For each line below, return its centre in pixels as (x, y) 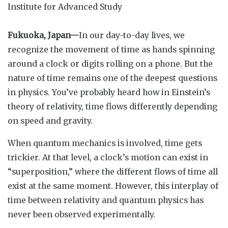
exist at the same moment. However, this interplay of (113, 186)
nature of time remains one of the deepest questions (112, 78)
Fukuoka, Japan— (43, 35)
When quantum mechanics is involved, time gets (105, 143)
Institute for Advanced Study (65, 6)
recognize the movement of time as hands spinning (111, 49)
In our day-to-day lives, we (132, 35)
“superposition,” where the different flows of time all (113, 171)
